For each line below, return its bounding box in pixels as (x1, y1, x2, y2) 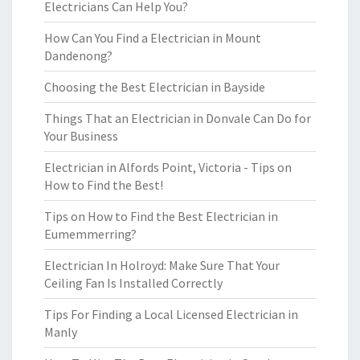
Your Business (44, 128, 118, 144)
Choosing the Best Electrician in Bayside (44, 79, 265, 95)
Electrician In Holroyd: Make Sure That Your (44, 257, 280, 273)
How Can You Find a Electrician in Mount (44, 30, 261, 46)
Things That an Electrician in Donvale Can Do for (44, 110, 311, 126)
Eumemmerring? (44, 226, 137, 242)
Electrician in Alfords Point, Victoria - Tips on (44, 159, 292, 175)
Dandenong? (44, 47, 112, 63)
